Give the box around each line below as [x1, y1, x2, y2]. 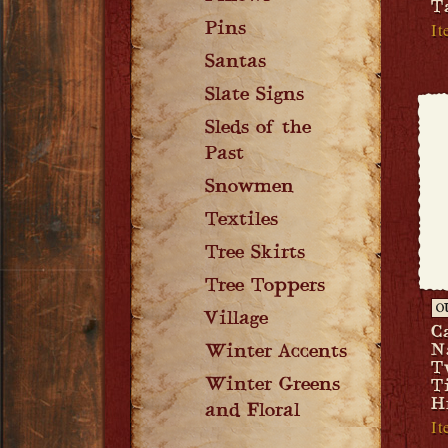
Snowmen [205, 177, 294, 199]
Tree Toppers [205, 276, 325, 298]
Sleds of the [205, 118, 311, 140]
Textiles [205, 210, 278, 232]
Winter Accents [205, 342, 347, 364]
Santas [205, 52, 266, 74]
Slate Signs [205, 85, 304, 107]
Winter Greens [205, 375, 340, 397]
